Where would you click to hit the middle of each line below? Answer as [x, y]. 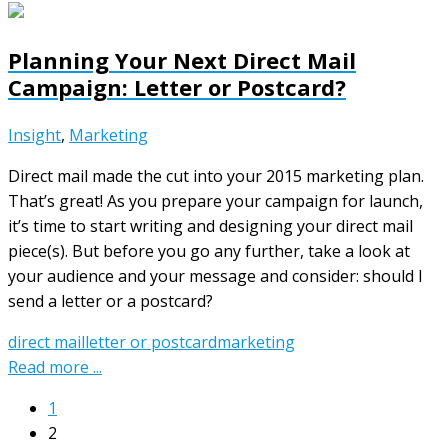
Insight [34, 134]
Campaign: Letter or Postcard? [177, 86]
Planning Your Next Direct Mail [182, 59]
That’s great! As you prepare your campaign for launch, [215, 200]
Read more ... [55, 366]
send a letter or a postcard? [110, 300]
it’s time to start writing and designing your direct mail [210, 225]
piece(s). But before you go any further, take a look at [209, 250]
